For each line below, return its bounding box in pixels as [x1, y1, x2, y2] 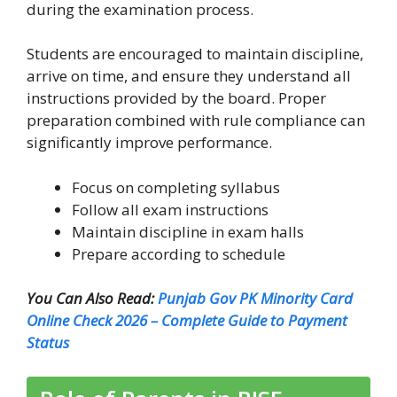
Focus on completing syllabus [72, 176, 280, 198]
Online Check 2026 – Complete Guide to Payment [27, 310, 347, 331]
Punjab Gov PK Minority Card [158, 288, 353, 309]
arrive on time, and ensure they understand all [27, 66, 351, 87]
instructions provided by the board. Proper [27, 88, 326, 109]
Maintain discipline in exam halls [72, 221, 304, 242]
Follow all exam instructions [72, 198, 269, 220]
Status [27, 332, 69, 354]
